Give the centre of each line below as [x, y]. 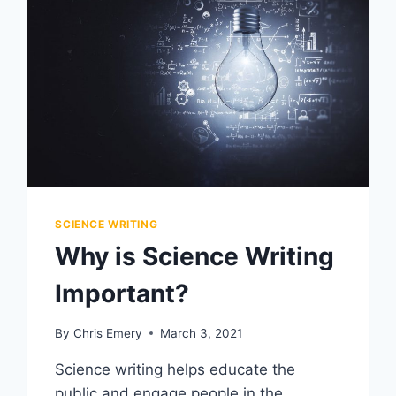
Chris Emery [107, 333]
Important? [122, 293]
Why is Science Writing [195, 256]
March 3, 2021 [201, 333]
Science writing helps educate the [175, 369]
